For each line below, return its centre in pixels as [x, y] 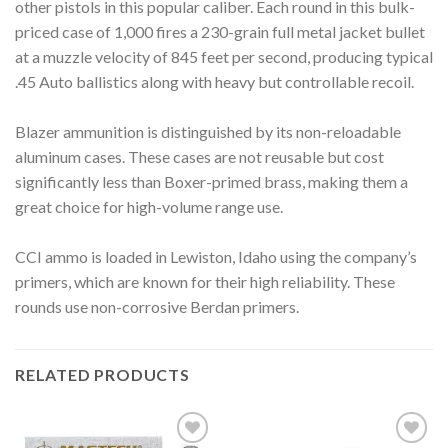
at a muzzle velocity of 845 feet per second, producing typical [224, 57]
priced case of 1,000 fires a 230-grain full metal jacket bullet [220, 32]
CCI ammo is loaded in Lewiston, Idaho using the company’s [216, 257]
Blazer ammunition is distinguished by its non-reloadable [208, 132]
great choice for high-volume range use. [149, 207]
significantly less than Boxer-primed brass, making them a [211, 182]
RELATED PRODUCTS [102, 375]
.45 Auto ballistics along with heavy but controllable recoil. [214, 82]
